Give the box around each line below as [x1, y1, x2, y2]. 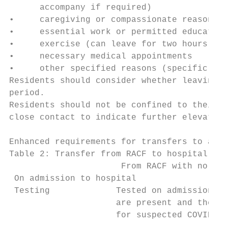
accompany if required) [9, 3, 152, 12]
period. [9, 89, 45, 98]
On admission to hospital [9, 174, 136, 183]
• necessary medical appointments [9, 52, 192, 61]
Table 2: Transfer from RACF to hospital [9, 150, 208, 159]
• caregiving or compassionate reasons [9, 15, 218, 24]
